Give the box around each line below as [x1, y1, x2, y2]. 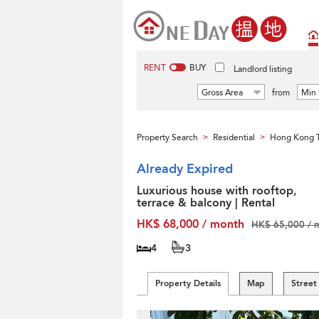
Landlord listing [234, 63, 292, 75]
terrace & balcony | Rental [137, 195, 275, 211]
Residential [213, 132, 255, 143]
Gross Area [202, 87, 243, 98]
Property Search [137, 132, 198, 143]
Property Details [155, 278, 221, 289]
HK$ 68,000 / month [137, 216, 244, 232]
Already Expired [137, 160, 233, 178]
